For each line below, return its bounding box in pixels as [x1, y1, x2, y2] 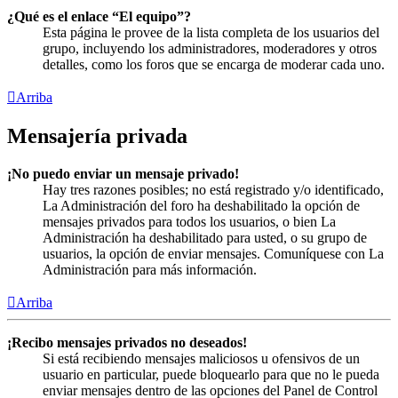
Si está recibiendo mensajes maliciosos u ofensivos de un [43, 350, 360, 366]
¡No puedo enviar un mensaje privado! [7, 165, 239, 181]
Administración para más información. [43, 261, 257, 277]
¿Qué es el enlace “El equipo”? [7, 8, 191, 24]
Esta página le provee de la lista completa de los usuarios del [43, 24, 379, 40]
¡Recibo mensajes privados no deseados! [7, 334, 247, 350]
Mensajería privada [7, 123, 187, 147]
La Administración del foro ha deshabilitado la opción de [43, 197, 360, 213]
